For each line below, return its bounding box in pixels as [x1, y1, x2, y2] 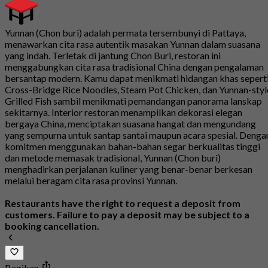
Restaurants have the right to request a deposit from [5, 197, 240, 209]
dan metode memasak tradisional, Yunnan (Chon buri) [5, 152, 221, 164]
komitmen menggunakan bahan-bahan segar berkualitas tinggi [5, 141, 260, 153]
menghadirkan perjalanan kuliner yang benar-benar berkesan [5, 163, 252, 175]
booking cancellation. [5, 220, 99, 232]
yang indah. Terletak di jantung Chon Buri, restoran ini [5, 50, 221, 62]
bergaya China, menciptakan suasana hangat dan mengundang [5, 118, 256, 130]
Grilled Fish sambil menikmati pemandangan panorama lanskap [5, 95, 262, 107]
